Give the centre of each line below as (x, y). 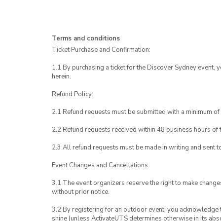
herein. (61, 76)
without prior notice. (81, 192)
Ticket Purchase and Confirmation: (101, 50)
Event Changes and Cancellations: (101, 165)
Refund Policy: (73, 94)
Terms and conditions (86, 38)
